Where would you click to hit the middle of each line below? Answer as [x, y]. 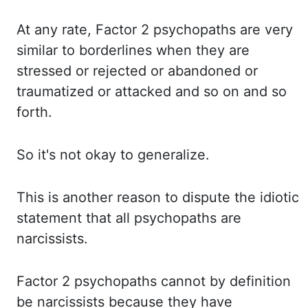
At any [39, 30]
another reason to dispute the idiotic [181, 197]
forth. [34, 112]
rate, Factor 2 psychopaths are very [177, 30]
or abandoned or [204, 71]
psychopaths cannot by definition [183, 281]
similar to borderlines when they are [133, 50]
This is [40, 197]
